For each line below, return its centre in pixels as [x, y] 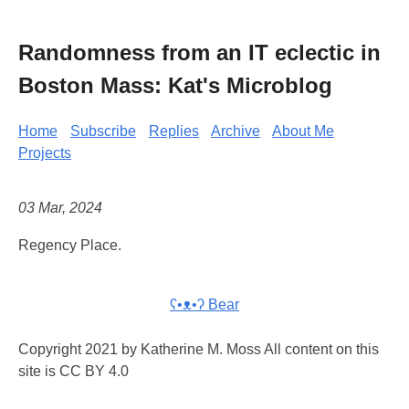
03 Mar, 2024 [60, 208]
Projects [45, 152]
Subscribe [103, 131]
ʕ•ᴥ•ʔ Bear [204, 305]
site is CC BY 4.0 [73, 372]
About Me [303, 131]
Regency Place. [70, 246]
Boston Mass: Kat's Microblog [175, 85]
